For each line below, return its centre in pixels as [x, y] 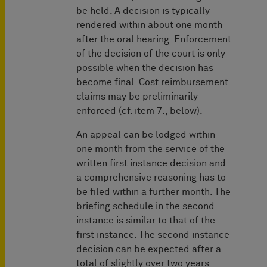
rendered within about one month [149, 25]
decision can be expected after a [149, 249]
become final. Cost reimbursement [152, 83]
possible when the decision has [145, 68]
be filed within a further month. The [153, 192]
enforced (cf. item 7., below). [139, 111]
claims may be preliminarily [137, 97]
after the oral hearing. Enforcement [154, 40]
